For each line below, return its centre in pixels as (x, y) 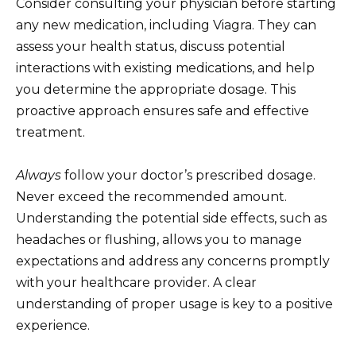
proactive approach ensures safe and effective (163, 110)
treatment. (50, 132)
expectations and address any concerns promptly (173, 261)
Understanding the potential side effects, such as (171, 218)
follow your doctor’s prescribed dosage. (188, 175)
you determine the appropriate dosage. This (156, 89)
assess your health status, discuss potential (151, 46)
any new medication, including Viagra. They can (166, 25)
